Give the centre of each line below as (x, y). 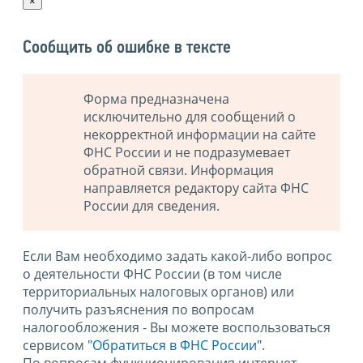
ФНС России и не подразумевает (187, 153)
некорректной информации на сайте (200, 135)
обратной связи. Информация (179, 171)
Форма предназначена (156, 99)
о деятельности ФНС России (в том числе (152, 274)
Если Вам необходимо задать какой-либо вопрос (177, 256)
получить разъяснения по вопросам (139, 310)
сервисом (55, 346)
